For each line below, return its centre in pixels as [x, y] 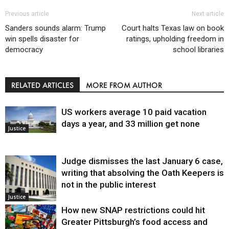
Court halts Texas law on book [173, 28]
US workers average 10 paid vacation [134, 112]
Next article [208, 14]
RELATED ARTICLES [42, 85]
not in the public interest [109, 185]
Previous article [27, 14]
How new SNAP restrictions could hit [133, 210]
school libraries [198, 50]
